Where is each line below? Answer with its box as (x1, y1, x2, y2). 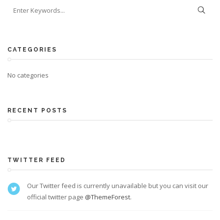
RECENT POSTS (7, 107, 67, 114)
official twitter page (27, 192, 85, 201)
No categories (7, 71, 49, 80)
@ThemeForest (85, 192, 130, 201)
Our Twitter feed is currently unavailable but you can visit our (27, 181, 208, 190)
